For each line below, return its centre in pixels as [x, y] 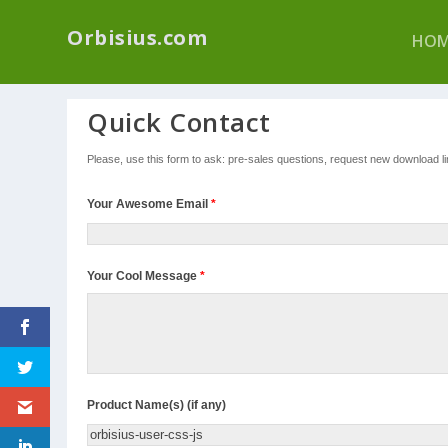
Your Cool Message [144, 276]
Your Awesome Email [149, 204]
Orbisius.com [137, 37]
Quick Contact [179, 122]
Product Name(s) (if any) [157, 405]
